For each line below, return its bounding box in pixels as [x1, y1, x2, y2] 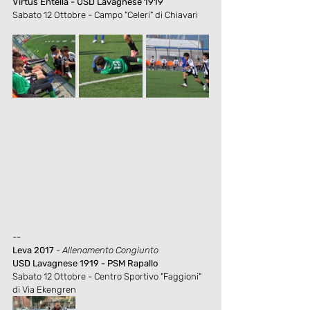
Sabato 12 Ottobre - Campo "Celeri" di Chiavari [12, 10, 198, 20]
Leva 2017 [12, 245, 54, 255]
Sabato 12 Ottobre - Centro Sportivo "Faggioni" [12, 271, 203, 282]
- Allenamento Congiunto [56, 245, 158, 255]
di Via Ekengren [12, 284, 76, 295]
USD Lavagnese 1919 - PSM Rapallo [12, 258, 158, 268]
